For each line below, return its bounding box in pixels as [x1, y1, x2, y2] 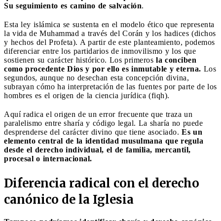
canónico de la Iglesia [4, 191, 134, 207]
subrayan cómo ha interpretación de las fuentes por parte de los [4, 82, 217, 91]
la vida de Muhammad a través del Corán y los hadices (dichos [4, 29, 216, 37]
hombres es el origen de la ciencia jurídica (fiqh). [4, 91, 170, 100]
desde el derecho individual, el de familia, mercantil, [4, 145, 191, 154]
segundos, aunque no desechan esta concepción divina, [4, 73, 189, 82]
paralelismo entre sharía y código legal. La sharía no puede [4, 118, 203, 127]
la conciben [156, 55, 196, 64]
